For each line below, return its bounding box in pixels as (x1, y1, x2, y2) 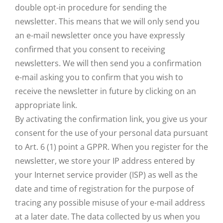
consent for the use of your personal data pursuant (15, 127, 208, 138)
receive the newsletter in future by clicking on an (15, 86, 196, 97)
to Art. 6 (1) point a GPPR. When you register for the (15, 141, 208, 152)
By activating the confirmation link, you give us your (15, 113, 208, 124)
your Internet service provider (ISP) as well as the (15, 169, 198, 180)
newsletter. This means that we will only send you (15, 16, 200, 27)
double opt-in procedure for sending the (15, 2, 167, 13)
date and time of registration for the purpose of (15, 183, 194, 194)
